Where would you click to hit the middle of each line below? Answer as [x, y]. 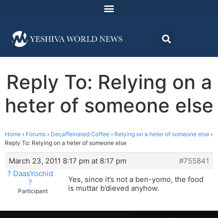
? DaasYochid [30, 174]
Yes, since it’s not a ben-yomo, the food [136, 180]
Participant [33, 191]
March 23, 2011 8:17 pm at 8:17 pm [68, 161]
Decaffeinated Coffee [80, 134]
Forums [36, 134]
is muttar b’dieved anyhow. [114, 188]
